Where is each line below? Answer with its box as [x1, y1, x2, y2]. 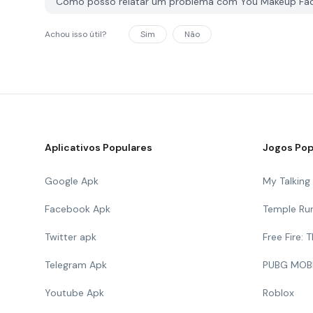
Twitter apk [45, 231, 96, 243]
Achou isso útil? [45, 29, 106, 40]
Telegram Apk [45, 259, 107, 271]
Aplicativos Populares [45, 141, 152, 154]
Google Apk [45, 175, 99, 187]
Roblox [263, 286, 294, 299]
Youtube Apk [45, 286, 104, 299]
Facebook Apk [45, 203, 110, 215]
